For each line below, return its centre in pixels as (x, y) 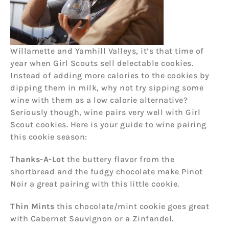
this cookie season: (49, 136)
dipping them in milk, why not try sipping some (107, 87)
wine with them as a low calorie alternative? (99, 100)
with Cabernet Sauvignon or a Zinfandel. (92, 218)
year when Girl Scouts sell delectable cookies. (102, 63)
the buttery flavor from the (120, 159)
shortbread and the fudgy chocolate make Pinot (107, 171)
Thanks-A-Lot (39, 159)
